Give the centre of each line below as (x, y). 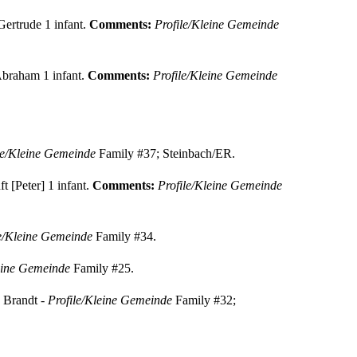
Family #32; (204, 300)
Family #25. (102, 268)
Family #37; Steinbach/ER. (165, 153)
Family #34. (124, 236)
